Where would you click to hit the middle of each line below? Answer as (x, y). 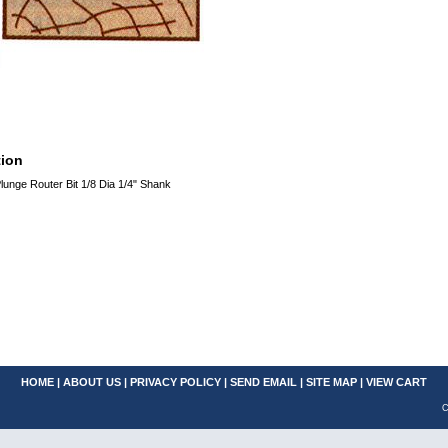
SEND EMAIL (263, 382)
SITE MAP (331, 382)
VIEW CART (396, 382)
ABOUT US (92, 382)
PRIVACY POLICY (175, 382)
